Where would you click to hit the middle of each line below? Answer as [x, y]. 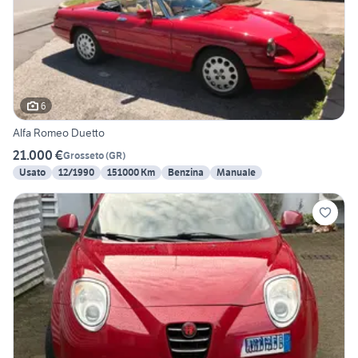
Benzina [186, 173]
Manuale [236, 173]
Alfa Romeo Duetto [59, 133]
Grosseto [84, 155]
